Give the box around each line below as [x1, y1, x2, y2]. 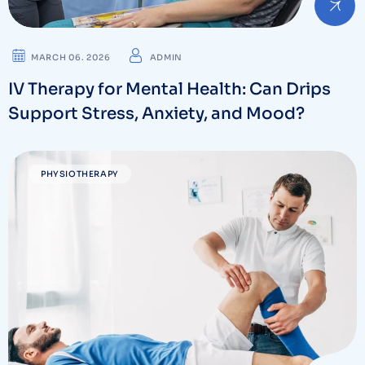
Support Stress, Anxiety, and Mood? [8, 103, 305, 125]
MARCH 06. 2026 [31, 52, 111, 64]
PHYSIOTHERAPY [41, 169, 119, 180]
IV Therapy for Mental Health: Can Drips [8, 79, 331, 100]
